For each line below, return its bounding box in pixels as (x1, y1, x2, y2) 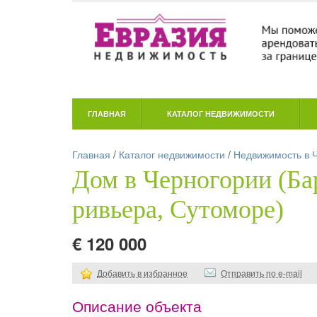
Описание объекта (72, 298, 202, 315)
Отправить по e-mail (221, 266, 302, 279)
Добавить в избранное (97, 266, 188, 279)
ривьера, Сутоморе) (72, 195, 284, 224)
